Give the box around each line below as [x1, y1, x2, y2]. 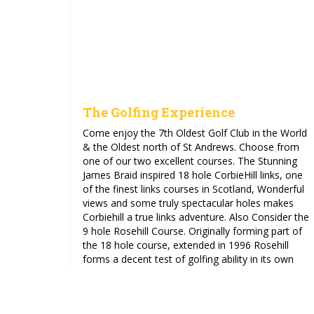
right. [83, 266, 105, 280]
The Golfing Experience [83, 104, 235, 121]
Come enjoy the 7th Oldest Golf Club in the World [83, 126, 307, 139]
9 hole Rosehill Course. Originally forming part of [83, 224, 302, 238]
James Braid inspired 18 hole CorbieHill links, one [83, 168, 303, 182]
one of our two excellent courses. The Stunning [83, 154, 297, 168]
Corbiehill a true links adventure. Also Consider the [83, 210, 309, 224]
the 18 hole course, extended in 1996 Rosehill [83, 238, 289, 252]
